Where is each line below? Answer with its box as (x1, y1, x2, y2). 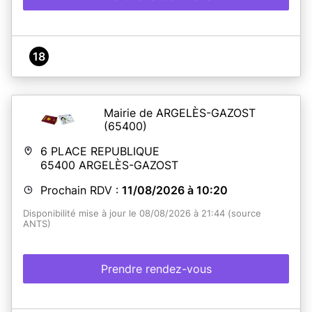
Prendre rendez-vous (100, 261, 212, 276)
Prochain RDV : (40, 182, 122, 197)
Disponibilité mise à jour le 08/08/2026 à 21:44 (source (23, 208, 261, 219)
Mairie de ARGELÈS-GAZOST (104, 105, 256, 120)
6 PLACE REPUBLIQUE (40, 143, 159, 158)
